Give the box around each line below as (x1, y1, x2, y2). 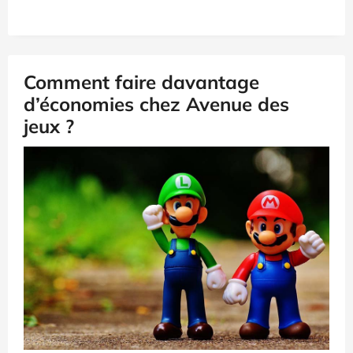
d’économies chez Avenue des (24, 91, 289, 116)
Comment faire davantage (24, 69, 259, 94)
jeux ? (24, 113, 74, 138)
